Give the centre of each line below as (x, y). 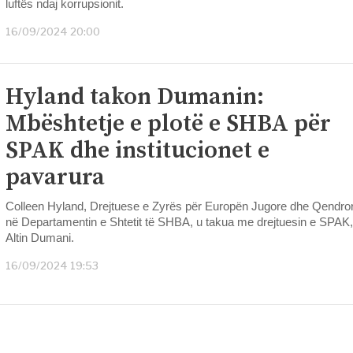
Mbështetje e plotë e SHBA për (168, 124)
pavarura (55, 177)
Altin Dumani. (40, 238)
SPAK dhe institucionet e (137, 150)
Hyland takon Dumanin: (135, 97)
